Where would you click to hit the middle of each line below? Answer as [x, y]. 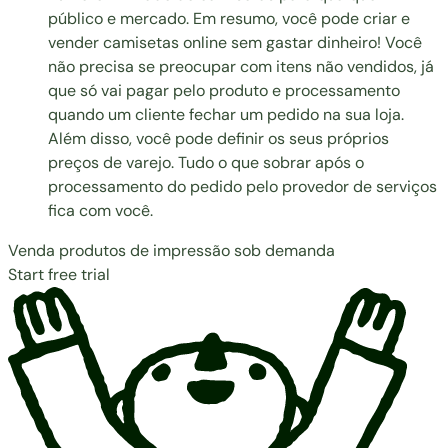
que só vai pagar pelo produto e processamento [224, 90]
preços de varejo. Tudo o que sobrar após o [206, 162]
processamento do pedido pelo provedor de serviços [242, 186]
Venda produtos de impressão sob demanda [171, 250]
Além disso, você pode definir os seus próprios [218, 138]
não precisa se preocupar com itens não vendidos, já [241, 66]
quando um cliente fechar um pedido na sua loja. [226, 114]
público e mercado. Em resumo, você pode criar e [229, 18]
